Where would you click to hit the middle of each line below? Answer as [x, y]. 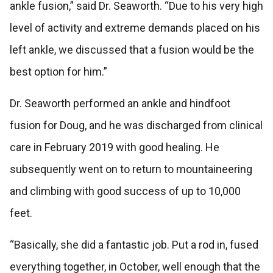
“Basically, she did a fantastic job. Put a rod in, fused [134, 245]
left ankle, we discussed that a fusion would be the [132, 50]
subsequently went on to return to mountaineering [131, 169]
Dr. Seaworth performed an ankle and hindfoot [120, 104]
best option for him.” [58, 72]
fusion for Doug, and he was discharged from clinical [136, 126]
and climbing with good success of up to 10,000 [125, 191]
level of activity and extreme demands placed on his [135, 28]
